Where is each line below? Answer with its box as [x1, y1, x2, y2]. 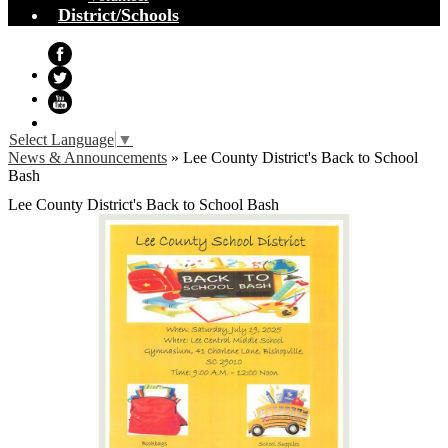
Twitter [48, 90, 93, 107]
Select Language [9, 131, 114, 149]
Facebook [48, 66, 110, 83]
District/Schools [58, 5, 179, 25]
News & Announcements [8, 149, 167, 167]
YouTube [48, 114, 106, 131]
